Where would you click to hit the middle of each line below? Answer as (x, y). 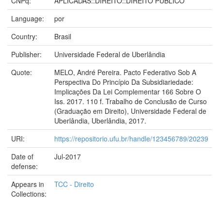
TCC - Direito (74, 184)
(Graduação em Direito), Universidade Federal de (130, 111)
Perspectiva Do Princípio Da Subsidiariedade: (124, 82)
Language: (29, 18)
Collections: (29, 194)
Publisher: (27, 54)
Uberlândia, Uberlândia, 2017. (100, 120)
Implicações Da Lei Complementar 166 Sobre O (128, 91)
